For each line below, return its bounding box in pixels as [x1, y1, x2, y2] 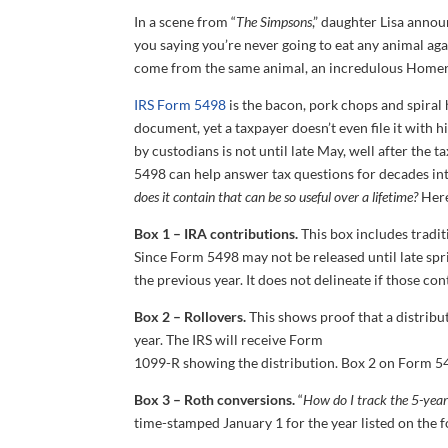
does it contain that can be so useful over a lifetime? [134, 187, 419, 205]
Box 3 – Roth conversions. [134, 390, 296, 408]
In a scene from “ [134, 12, 237, 30]
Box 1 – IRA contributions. [134, 224, 299, 242]
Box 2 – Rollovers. [134, 307, 247, 325]
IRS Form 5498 [134, 95, 227, 113]
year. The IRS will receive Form [134, 330, 324, 348]
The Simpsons [236, 12, 313, 30]
